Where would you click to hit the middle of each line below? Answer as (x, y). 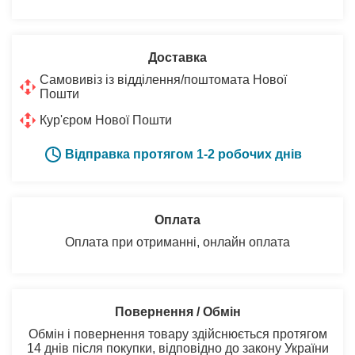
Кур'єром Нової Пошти (106, 120)
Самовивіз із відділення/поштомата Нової (163, 79)
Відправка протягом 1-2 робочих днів (183, 154)
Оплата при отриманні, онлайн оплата (177, 242)
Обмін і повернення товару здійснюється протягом (177, 334)
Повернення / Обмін (177, 311)
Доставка (177, 57)
